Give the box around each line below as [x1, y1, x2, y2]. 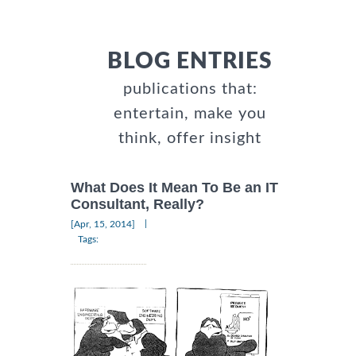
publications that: [122, 80, 257, 97]
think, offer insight [118, 130, 261, 146]
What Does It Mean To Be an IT [71, 180, 278, 196]
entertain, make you [114, 105, 266, 122]
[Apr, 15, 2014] [71, 219, 135, 230]
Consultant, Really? [71, 196, 204, 213]
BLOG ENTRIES [107, 49, 273, 72]
